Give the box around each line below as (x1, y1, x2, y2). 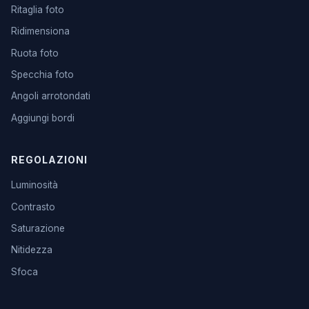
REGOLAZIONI (11, 154, 88, 166)
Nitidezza (11, 244, 52, 256)
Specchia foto (11, 69, 74, 81)
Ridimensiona (11, 26, 70, 37)
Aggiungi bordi (11, 112, 74, 123)
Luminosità (11, 179, 58, 191)
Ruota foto (11, 47, 59, 59)
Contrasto (11, 201, 55, 212)
